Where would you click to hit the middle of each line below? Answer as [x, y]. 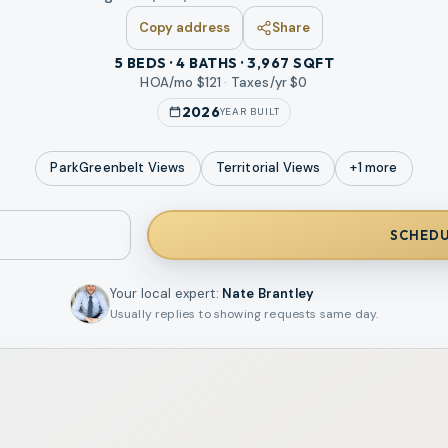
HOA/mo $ [172, 82]
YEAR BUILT [249, 112]
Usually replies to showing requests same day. [244, 314]
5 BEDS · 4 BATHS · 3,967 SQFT [224, 63]
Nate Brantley [268, 294]
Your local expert [162, 294]
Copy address [184, 28]
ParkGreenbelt [97, 168]
